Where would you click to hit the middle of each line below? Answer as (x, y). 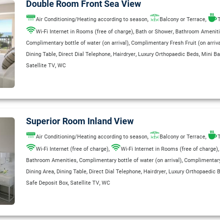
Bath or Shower (154, 31)
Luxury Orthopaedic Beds (168, 54)
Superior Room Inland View (80, 121)
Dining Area (40, 171)
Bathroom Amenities (51, 160)
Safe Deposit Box (47, 183)
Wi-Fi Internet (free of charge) (72, 149)
